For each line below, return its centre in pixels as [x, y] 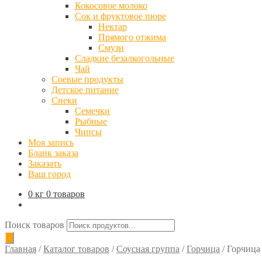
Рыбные [91, 121]
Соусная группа [148, 249]
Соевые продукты [87, 79]
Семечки [92, 111]
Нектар [113, 27]
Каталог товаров [76, 249]
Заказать [45, 163]
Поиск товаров [35, 225]
